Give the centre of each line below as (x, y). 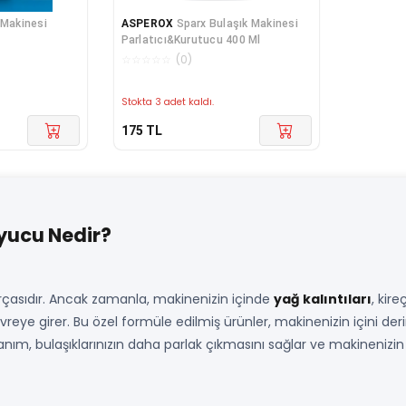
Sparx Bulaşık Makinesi (237, 24)
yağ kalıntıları (323, 300)
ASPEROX (147, 24)
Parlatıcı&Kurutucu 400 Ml (191, 40)
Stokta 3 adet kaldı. (167, 102)
